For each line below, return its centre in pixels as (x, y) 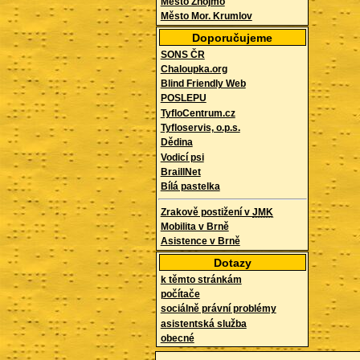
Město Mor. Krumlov (206, 16)
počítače (180, 294)
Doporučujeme (233, 37)
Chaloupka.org (194, 69)
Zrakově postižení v (206, 212)
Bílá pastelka (190, 187)
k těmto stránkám (201, 279)
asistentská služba (203, 323)
